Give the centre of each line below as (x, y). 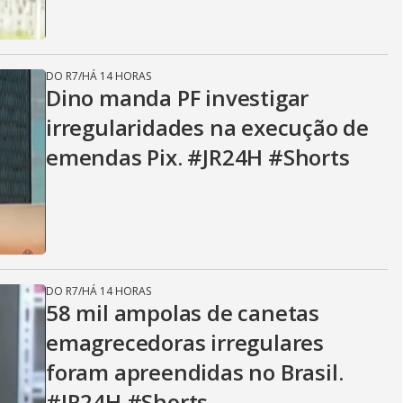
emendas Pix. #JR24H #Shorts (198, 157)
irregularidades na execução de (207, 127)
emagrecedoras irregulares (185, 342)
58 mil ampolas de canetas (183, 313)
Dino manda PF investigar (178, 98)
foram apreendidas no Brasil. (195, 372)
